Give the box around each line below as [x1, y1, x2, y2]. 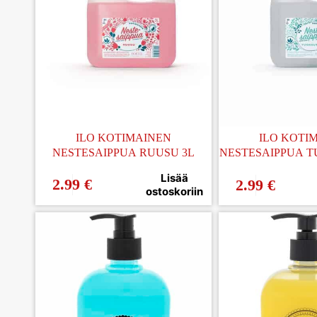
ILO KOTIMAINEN [75, 131, 171, 144]
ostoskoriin [146, 184, 204, 198]
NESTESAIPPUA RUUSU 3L [52, 146, 195, 158]
